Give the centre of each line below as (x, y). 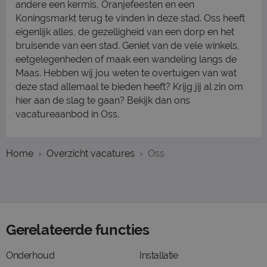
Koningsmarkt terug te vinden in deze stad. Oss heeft (130, 18)
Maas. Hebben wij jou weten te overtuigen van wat (126, 73)
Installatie (159, 255)
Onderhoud (30, 255)
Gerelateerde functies (78, 230)
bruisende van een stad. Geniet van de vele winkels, (128, 46)
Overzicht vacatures (91, 153)
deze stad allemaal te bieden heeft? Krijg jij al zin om (129, 87)
